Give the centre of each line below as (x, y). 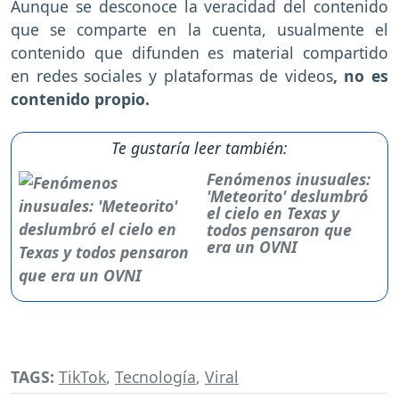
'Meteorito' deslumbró (288, 196)
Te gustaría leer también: (199, 148)
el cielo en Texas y (273, 213)
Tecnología (155, 376)
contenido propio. (80, 99)
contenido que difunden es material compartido (199, 53)
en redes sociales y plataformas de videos (172, 76)
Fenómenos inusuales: (289, 179)
